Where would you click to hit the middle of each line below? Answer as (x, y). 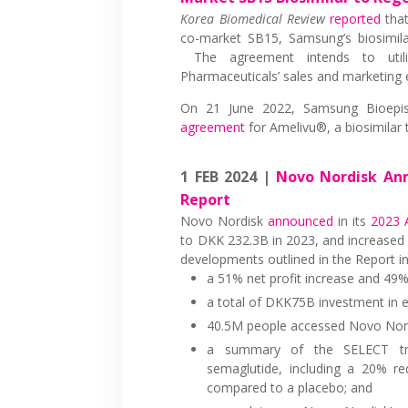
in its (352, 220)
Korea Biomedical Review (253, 18)
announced (301, 220)
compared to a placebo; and (290, 387)
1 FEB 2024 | (229, 176)
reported (356, 18)
